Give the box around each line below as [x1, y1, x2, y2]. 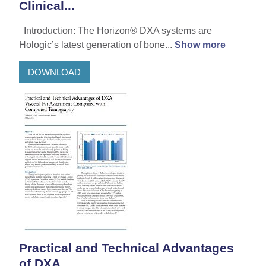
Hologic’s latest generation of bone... [19, 40, 175, 50]
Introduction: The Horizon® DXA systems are [19, 26, 212, 36]
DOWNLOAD [28, 66, 81, 77]
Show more [175, 40, 226, 50]
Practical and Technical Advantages [19, 241, 234, 255]
